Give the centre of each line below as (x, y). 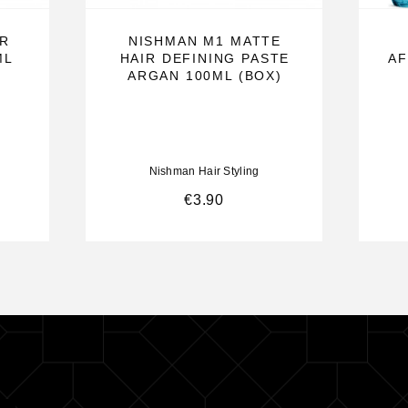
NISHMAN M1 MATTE (204, 41)
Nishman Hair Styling (204, 171)
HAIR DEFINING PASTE (205, 58)
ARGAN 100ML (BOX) (204, 75)
